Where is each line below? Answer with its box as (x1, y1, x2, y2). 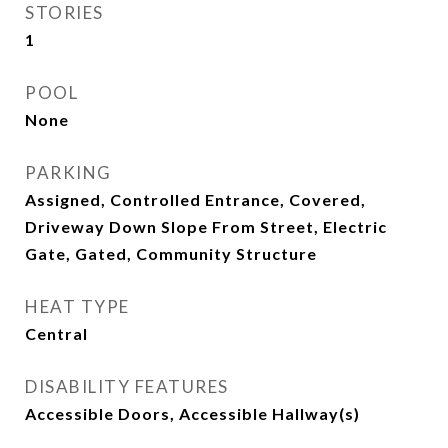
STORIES (25, 2, 104, 23)
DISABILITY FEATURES (25, 376, 229, 397)
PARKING (25, 162, 112, 183)
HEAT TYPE (25, 296, 130, 317)
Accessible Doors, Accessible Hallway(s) (25, 404, 360, 423)
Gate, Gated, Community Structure (25, 244, 317, 263)
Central (25, 324, 88, 343)
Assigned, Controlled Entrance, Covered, (25, 190, 366, 209)
